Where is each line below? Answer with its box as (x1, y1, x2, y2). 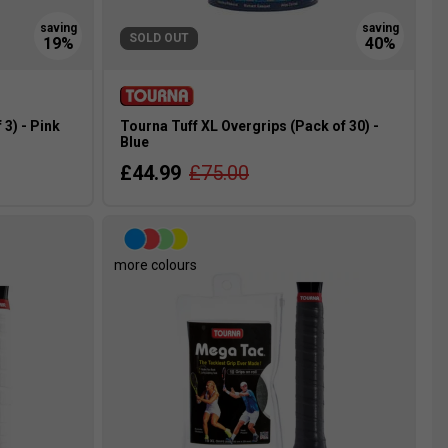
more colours (114, 257, 197, 274)
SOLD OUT (129, 31, 189, 46)
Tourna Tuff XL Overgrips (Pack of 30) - (120, 118, 379, 135)
